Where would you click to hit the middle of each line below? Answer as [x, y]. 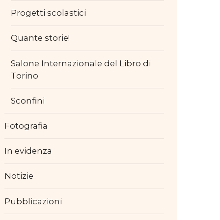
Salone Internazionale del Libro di [81, 63]
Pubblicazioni [33, 201]
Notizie [19, 176]
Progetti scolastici [48, 13]
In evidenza [28, 151]
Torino [24, 75]
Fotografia [26, 126]
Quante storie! [40, 38]
